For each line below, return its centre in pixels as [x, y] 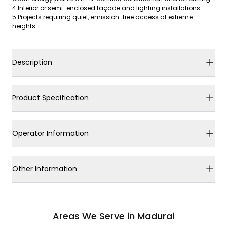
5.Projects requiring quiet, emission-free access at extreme [102, 17]
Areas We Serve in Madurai [113, 216]
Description [32, 62]
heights [24, 26]
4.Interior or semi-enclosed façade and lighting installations [106, 8]
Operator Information [50, 133]
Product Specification [50, 98]
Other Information [45, 168]
